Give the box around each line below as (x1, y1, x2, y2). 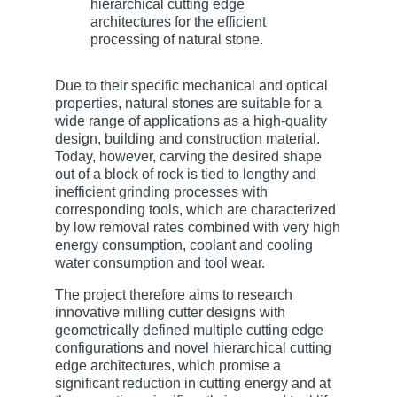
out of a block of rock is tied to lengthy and (54, 166, 316, 182)
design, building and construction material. (54, 130, 320, 146)
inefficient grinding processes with (54, 183, 268, 199)
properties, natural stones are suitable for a (54, 95, 322, 111)
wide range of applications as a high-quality (54, 113, 327, 128)
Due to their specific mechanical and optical (54, 77, 328, 93)
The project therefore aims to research (54, 286, 292, 302)
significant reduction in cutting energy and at (54, 375, 331, 391)
